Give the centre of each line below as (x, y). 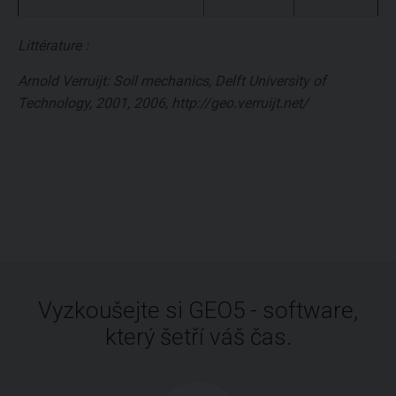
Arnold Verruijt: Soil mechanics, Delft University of (172, 81)
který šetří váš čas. (198, 337)
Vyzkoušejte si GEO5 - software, (198, 310)
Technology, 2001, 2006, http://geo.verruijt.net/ (163, 103)
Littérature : (53, 46)
